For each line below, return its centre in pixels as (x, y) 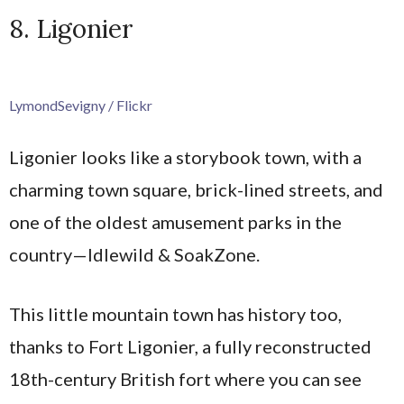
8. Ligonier (71, 28)
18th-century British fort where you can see (185, 378)
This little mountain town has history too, (175, 313)
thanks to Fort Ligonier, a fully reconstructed (190, 346)
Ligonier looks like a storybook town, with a (185, 156)
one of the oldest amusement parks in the (175, 221)
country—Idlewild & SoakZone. (134, 254)
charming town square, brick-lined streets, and (196, 189)
